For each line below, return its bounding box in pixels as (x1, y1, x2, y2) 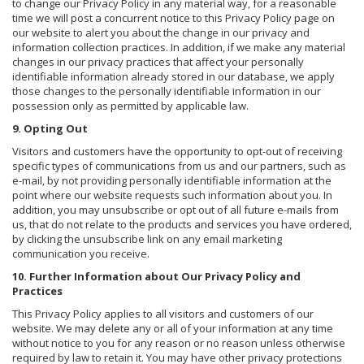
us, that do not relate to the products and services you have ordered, (12, 216, 352, 232)
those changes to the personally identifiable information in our (12, 83, 321, 98)
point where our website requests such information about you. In (12, 187, 332, 202)
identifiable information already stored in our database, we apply (12, 68, 335, 84)
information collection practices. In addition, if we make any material (12, 39, 345, 54)
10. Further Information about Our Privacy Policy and (12, 268, 301, 284)
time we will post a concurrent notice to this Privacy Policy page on (12, 10, 335, 25)
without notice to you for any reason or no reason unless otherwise (12, 335, 345, 350)
